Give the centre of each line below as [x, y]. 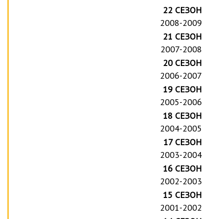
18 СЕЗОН [183, 115]
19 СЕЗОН [183, 89]
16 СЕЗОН [183, 168]
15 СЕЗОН [183, 195]
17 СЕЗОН [183, 142]
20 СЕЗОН [183, 63]
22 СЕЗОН [183, 10]
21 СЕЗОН [183, 36]
